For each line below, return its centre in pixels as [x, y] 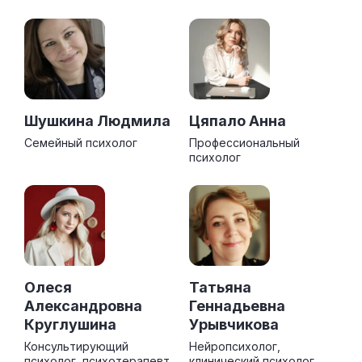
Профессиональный [244, 143]
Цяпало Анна [238, 121]
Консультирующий [76, 347]
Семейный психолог [81, 143]
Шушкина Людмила [97, 121]
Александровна [83, 306]
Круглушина [70, 325]
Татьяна [220, 288]
